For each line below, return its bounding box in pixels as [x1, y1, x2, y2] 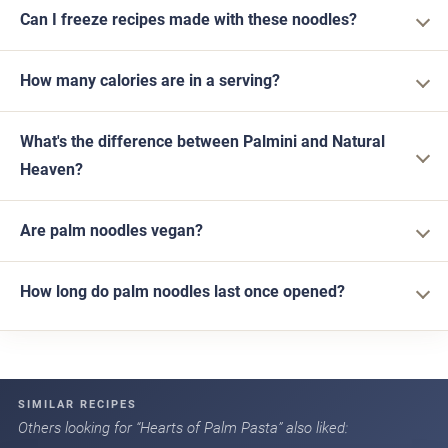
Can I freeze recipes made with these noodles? [20, 10, 357, 30]
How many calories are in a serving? [20, 71, 280, 91]
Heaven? [20, 160, 83, 180]
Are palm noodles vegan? [20, 221, 203, 241]
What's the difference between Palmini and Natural [20, 132, 385, 152]
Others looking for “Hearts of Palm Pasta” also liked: [18, 419, 348, 438]
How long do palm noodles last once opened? [20, 282, 345, 302]
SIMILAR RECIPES [18, 398, 137, 412]
